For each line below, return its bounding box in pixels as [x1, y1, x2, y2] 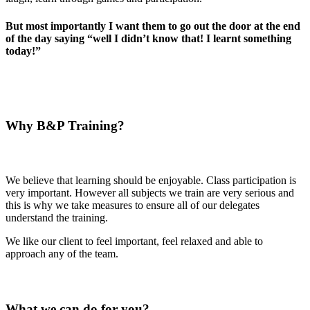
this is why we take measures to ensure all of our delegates [6, 199, 259, 212]
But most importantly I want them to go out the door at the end [6, 19, 300, 32]
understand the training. [6, 212, 108, 224]
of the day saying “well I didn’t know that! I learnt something [6, 32, 291, 44]
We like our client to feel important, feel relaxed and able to [6, 235, 263, 248]
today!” [6, 44, 41, 57]
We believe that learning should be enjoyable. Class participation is [6, 174, 296, 187]
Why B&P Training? [6, 118, 125, 133]
